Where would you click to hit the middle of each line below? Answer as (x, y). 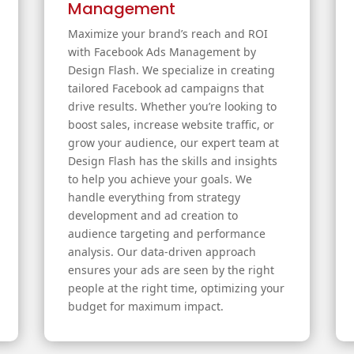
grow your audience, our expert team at (173, 143)
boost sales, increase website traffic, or (171, 125)
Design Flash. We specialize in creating (171, 70)
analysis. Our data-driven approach (162, 252)
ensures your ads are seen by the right (171, 270)
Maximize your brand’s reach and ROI (168, 34)
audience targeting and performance (166, 234)
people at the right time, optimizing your (176, 288)
